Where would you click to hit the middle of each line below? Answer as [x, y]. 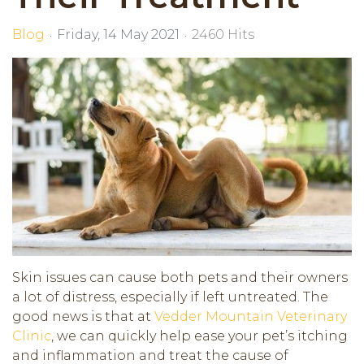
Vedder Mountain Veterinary [251, 316]
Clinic [32, 336]
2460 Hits [223, 35]
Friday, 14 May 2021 [118, 35]
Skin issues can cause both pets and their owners [180, 277]
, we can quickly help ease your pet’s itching [199, 336]
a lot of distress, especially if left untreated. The [170, 297]
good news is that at [83, 316]
